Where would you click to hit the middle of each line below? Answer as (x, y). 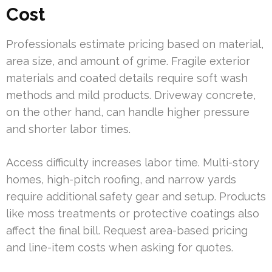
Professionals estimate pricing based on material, (135, 44)
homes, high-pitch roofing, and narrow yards (121, 179)
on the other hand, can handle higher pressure (128, 112)
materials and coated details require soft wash (127, 78)
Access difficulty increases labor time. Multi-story (133, 162)
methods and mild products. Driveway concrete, (131, 95)
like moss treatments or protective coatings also (133, 213)
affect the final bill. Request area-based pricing (127, 230)
